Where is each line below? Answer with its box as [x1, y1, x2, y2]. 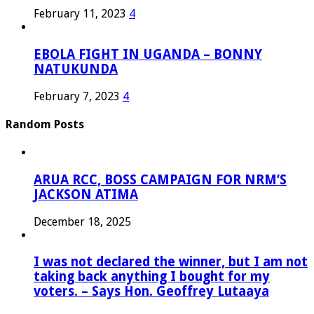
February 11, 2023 [34, 7, 126, 21]
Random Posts [6, 117, 84, 131]
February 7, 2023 [34, 89, 120, 103]
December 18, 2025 [34, 214, 131, 228]
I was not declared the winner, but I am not [34, 254, 308, 270]
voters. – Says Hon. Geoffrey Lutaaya [34, 284, 269, 299]
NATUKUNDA [34, 61, 118, 76]
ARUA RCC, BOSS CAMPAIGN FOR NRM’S [34, 172, 287, 187]
